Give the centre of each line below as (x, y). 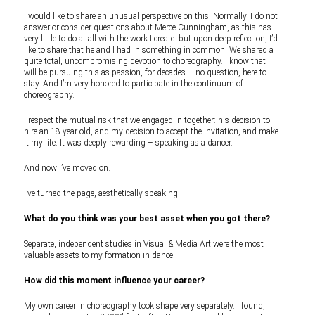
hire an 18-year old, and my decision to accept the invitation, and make (151, 131)
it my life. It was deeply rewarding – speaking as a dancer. (128, 143)
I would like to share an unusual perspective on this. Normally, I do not (151, 16)
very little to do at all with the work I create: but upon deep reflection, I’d (151, 39)
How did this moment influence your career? (114, 281)
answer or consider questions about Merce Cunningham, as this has (148, 27)
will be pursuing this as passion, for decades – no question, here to (145, 72)
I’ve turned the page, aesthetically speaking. (102, 193)
